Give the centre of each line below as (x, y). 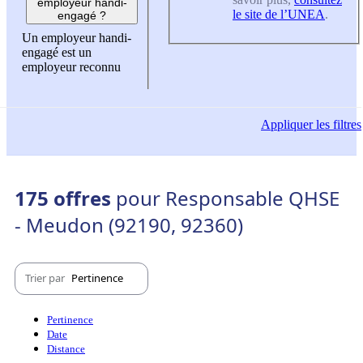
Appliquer (287, 124)
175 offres (65, 198)
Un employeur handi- (77, 38)
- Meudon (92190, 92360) (129, 224)
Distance (66, 348)
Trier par (46, 278)
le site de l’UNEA (279, 14)
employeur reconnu (71, 67)
